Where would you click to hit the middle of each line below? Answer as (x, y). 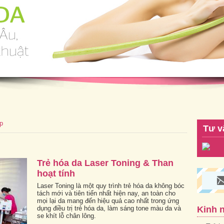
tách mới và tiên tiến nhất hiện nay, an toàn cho (106, 193)
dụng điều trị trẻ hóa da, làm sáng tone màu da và (109, 208)
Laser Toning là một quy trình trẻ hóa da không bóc (111, 185)
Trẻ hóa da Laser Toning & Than (105, 163)
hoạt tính (56, 173)
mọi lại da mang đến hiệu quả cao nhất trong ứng (108, 200)
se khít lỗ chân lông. (66, 215)
